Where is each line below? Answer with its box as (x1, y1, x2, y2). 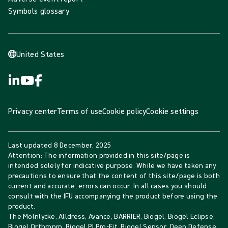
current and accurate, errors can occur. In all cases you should (8, 181, 207, 191)
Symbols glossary (8, 6, 70, 16)
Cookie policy (102, 106, 147, 117)
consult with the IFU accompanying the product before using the (8, 191, 218, 201)
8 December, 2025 (53, 140, 111, 150)
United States (16, 49, 65, 60)
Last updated (8, 140, 54, 150)
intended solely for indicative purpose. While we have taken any (8, 161, 216, 170)
